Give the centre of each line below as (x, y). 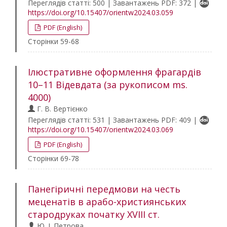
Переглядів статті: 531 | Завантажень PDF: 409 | (113, 120)
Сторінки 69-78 (53, 158)
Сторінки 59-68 (53, 41)
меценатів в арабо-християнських (107, 202)
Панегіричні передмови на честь (104, 189)
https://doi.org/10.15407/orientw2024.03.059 (101, 12)
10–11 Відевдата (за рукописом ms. (108, 85)
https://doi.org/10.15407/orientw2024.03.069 (101, 129)
